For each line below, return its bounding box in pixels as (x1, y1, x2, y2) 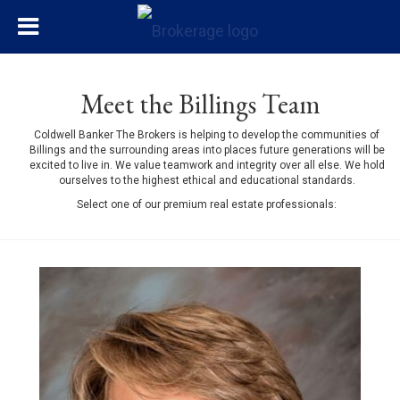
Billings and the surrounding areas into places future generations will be (29, 144, 385, 156)
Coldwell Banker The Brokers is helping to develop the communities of (34, 129, 379, 141)
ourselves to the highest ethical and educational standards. (58, 174, 355, 187)
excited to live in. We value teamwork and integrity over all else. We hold (29, 159, 385, 171)
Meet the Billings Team (79, 87, 321, 121)
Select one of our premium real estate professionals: (77, 198, 337, 211)
